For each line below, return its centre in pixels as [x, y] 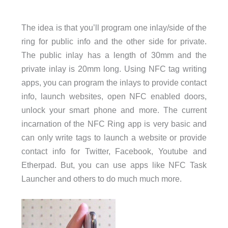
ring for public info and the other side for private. [114, 41]
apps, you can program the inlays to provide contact [114, 82]
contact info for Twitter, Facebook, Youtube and [114, 151]
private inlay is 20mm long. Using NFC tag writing [114, 68]
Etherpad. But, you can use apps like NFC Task [114, 165]
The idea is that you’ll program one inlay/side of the [114, 27]
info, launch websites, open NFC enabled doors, [114, 96]
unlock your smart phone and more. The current [114, 110]
